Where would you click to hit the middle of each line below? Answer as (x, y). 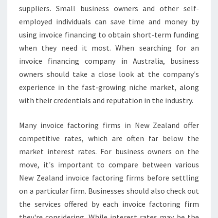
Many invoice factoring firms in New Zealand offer (109, 125)
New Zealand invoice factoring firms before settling (109, 178)
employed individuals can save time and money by (109, 21)
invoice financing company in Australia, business (109, 61)
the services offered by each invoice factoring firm (109, 204)
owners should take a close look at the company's (109, 74)
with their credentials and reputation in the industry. (106, 100)
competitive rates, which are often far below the (109, 138)
